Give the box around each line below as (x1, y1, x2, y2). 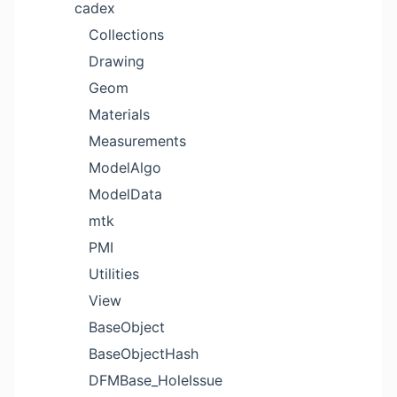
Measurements (89, 132, 186, 150)
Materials (89, 105, 150, 123)
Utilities (89, 265, 139, 283)
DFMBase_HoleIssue (89, 371, 222, 389)
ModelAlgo (89, 159, 161, 176)
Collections (89, 26, 164, 43)
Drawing (89, 52, 144, 70)
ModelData (89, 185, 162, 203)
